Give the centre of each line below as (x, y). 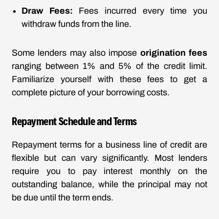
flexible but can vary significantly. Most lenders (109, 158)
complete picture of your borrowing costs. (91, 92)
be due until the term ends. (63, 197)
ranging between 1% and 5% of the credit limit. (109, 66)
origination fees (174, 53)
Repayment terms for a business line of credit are (109, 145)
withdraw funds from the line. (77, 24)
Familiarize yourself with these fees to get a (109, 79)
